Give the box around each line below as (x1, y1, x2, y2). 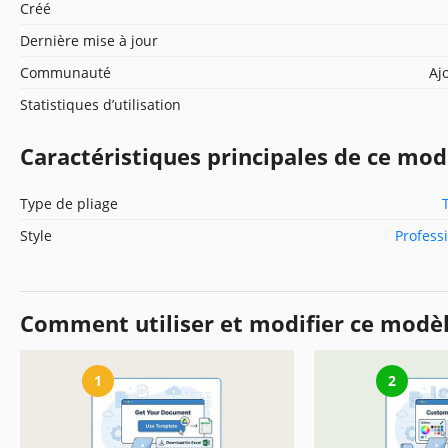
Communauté (20, 62, 111, 82)
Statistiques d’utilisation (20, 94, 181, 114)
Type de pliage (20, 193, 118, 213)
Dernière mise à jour (20, 30, 158, 50)
